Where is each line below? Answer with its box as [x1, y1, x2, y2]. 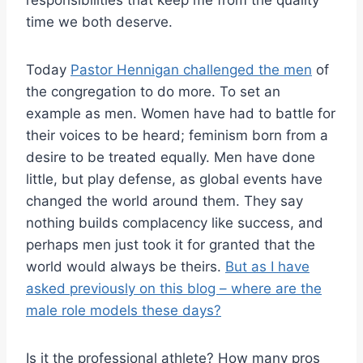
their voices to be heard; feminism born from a [26, 127, 328, 144]
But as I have [225, 258, 310, 275]
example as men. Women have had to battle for [26, 105, 335, 122]
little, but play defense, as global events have [26, 171, 322, 188]
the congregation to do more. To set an [26, 83, 280, 100]
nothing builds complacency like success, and [26, 215, 323, 232]
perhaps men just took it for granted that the [26, 237, 315, 254]
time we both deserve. [26, 14, 173, 31]
